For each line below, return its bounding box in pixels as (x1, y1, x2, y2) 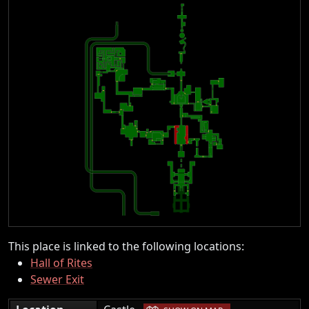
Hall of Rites (30, 255, 92, 270)
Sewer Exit (30, 271, 84, 287)
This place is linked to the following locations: (8, 238, 244, 254)
